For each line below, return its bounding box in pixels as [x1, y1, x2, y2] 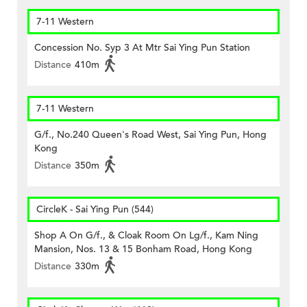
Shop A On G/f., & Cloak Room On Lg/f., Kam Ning [34, 229, 258, 243]
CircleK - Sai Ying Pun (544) [36, 203, 153, 217]
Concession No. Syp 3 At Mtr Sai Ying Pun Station [34, 41, 250, 55]
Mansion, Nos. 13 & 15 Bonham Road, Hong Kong [34, 243, 252, 256]
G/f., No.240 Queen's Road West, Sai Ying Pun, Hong [34, 128, 267, 142]
